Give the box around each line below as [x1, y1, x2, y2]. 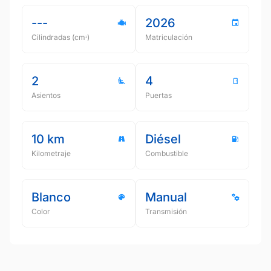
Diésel [145, 131, 181, 146]
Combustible [145, 148, 188, 158]
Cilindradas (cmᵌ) [31, 32, 90, 42]
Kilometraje [31, 148, 71, 158]
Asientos [31, 90, 60, 100]
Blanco [31, 189, 71, 204]
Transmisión [145, 206, 187, 216]
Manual [145, 189, 187, 204]
